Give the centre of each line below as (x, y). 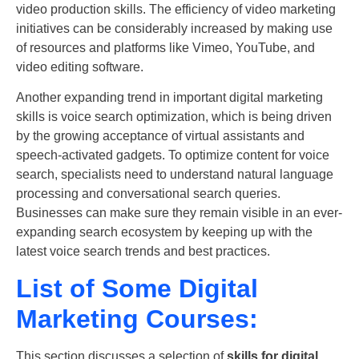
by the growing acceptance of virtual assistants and (160, 136)
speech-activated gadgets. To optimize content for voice (173, 155)
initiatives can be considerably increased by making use (174, 28)
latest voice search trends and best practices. (143, 252)
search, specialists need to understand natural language (175, 175)
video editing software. (80, 67)
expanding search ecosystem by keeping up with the (164, 232)
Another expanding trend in (93, 98)
